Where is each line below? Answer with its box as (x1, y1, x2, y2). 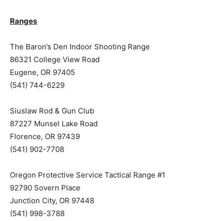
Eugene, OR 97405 (10, 68, 75, 77)
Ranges (10, 16, 37, 26)
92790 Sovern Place (10, 183, 80, 192)
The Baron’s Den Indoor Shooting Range (10, 42, 150, 51)
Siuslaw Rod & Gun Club (10, 106, 94, 115)
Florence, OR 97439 (10, 132, 80, 141)
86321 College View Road (10, 55, 100, 64)
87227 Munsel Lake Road (10, 119, 98, 128)
